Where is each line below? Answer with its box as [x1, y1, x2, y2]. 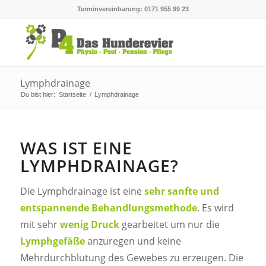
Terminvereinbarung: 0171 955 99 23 [77, 5, 189, 12]
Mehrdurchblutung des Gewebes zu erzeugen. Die [20, 251, 243, 264]
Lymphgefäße [20, 234, 85, 248]
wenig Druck [59, 217, 119, 231]
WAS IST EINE [20, 137, 132, 159]
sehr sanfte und [144, 184, 219, 198]
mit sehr [20, 217, 60, 231]
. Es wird [197, 201, 234, 214]
